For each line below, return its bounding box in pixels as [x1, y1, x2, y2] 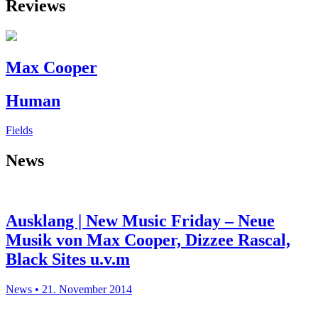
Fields [6, 124, 33, 137]
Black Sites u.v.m [6, 250, 130, 269]
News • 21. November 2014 [6, 283, 132, 296]
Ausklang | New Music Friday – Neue [6, 212, 275, 231]
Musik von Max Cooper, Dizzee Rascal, [6, 231, 290, 250]
